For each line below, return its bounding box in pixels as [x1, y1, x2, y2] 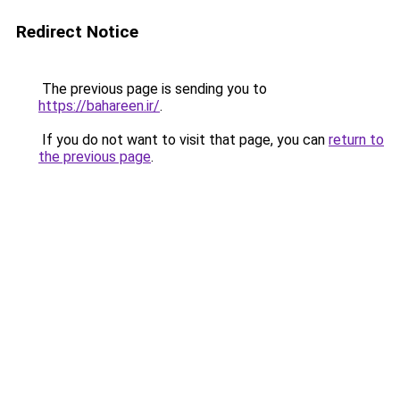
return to [329, 131, 384, 148]
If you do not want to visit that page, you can [38, 131, 329, 148]
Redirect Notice [16, 21, 138, 42]
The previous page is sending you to [38, 80, 267, 97]
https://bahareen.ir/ [38, 97, 160, 114]
